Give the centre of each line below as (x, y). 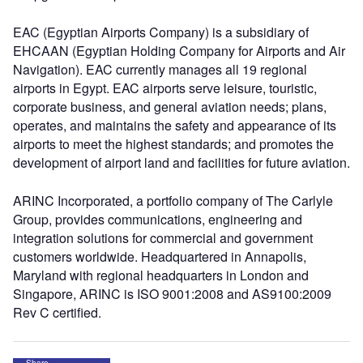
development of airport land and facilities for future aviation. (181, 162)
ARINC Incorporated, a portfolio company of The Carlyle (173, 200)
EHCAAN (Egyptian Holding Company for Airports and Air (179, 50)
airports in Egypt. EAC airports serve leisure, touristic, (165, 88)
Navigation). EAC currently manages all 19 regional (160, 69)
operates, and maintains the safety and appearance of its (175, 125)
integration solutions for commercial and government (163, 237)
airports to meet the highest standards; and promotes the (173, 143)
